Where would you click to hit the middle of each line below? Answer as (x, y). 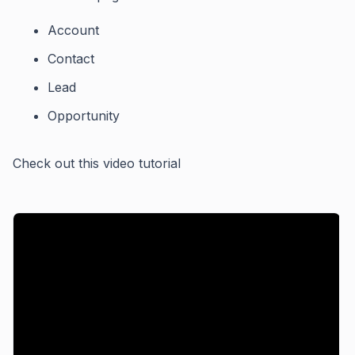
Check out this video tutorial (97, 163)
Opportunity (84, 116)
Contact (71, 59)
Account (73, 30)
